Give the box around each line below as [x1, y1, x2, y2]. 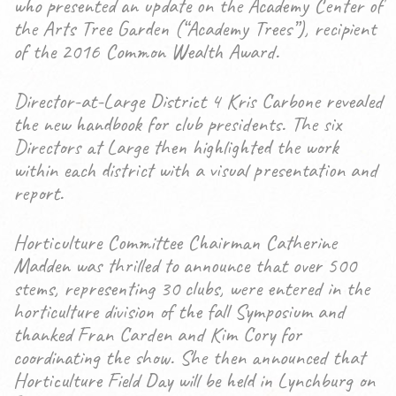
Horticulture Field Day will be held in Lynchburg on [13, 367, 375, 393]
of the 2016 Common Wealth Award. [13, 38, 279, 65]
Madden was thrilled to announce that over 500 [13, 252, 356, 278]
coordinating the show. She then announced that [13, 344, 365, 370]
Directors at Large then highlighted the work [13, 133, 339, 160]
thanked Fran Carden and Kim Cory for [13, 321, 301, 347]
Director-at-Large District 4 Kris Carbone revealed [13, 88, 383, 114]
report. [13, 179, 64, 206]
